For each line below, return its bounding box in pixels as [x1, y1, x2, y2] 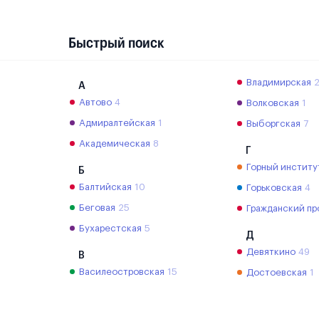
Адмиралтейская [79, 117, 155, 127]
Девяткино [246, 246, 296, 256]
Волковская [246, 98, 300, 108]
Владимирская [246, 77, 312, 87]
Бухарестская [79, 223, 142, 233]
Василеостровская [79, 266, 164, 276]
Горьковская [246, 182, 303, 192]
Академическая [79, 138, 150, 148]
